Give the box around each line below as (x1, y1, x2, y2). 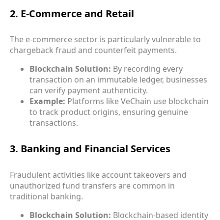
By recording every (111, 63, 183, 75)
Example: (29, 96, 65, 107)
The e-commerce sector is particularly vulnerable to (10, 34, 201, 45)
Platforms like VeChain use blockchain (65, 96, 209, 107)
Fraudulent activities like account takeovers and (10, 169, 187, 180)
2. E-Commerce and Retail (10, 6, 134, 20)
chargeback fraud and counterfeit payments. (10, 45, 177, 56)
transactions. (29, 117, 78, 129)
